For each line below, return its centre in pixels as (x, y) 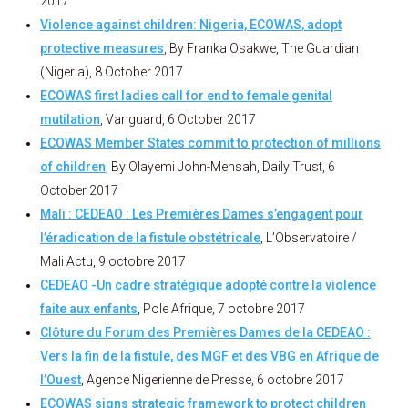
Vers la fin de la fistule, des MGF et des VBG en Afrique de (209, 357)
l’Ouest (61, 380)
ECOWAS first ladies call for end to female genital (186, 96)
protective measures (102, 49)
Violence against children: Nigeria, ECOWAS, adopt (191, 25)
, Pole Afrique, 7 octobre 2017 (221, 309)
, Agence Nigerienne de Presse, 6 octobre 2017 (213, 380)
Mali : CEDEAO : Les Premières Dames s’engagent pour (202, 214)
